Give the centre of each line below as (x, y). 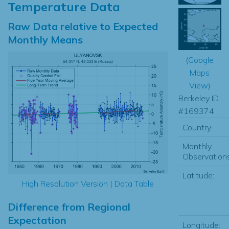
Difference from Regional (69, 207)
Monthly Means (45, 39)
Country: (197, 127)
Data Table (134, 184)
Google (201, 60)
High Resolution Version (65, 184)
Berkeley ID (198, 98)
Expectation (37, 220)
